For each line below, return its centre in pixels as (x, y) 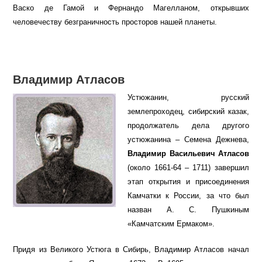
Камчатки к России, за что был (188, 196)
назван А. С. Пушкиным (188, 210)
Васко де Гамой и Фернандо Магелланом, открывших (131, 8)
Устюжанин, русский (188, 98)
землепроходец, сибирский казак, (188, 112)
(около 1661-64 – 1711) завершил (188, 168)
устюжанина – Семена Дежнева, (188, 140)
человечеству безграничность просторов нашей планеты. (115, 22)
